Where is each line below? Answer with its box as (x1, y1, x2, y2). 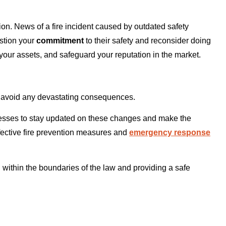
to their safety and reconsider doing (84, 36, 211, 45)
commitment (36, 36, 84, 45)
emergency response (129, 128, 210, 137)
